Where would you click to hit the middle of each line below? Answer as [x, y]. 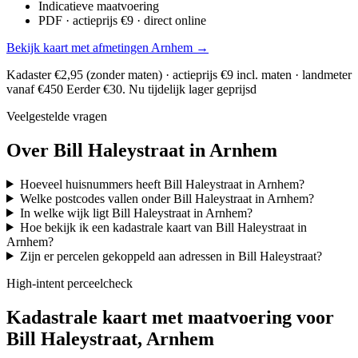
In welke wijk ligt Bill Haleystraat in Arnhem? [136, 213]
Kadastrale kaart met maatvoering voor [170, 317]
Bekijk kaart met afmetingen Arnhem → [107, 47]
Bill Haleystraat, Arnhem [110, 338]
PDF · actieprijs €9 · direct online [122, 20]
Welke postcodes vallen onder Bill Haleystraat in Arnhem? [167, 198]
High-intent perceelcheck [70, 283]
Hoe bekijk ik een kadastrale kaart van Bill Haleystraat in [163, 227]
